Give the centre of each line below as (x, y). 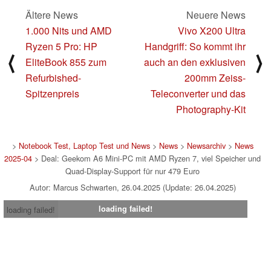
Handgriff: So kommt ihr (195, 47)
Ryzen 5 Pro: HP (61, 47)
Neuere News (216, 15)
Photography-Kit (211, 109)
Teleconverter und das (198, 94)
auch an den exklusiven (195, 62)
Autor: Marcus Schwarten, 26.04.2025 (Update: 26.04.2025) (132, 188)
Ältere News (52, 15)
